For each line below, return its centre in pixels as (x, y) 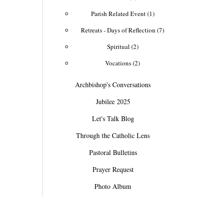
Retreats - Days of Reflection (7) (123, 30)
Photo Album (113, 186)
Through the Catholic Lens (113, 135)
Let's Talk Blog (113, 118)
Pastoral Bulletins (113, 152)
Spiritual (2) (123, 46)
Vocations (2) (123, 63)
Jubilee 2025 (113, 101)
